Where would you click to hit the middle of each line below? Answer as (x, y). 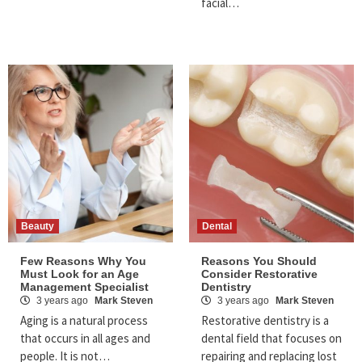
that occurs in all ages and (85, 339)
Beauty (38, 227)
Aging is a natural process (84, 321)
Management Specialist (86, 287)
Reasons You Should (259, 261)
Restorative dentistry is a (265, 321)
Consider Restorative (259, 274)
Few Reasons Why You (83, 261)
